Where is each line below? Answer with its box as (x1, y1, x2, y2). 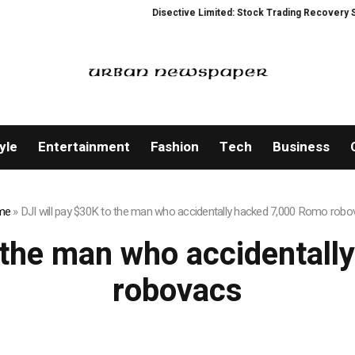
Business (272, 137, 330, 158)
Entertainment (37, 137, 130, 158)
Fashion (150, 137, 199, 158)
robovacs (112, 268, 242, 315)
